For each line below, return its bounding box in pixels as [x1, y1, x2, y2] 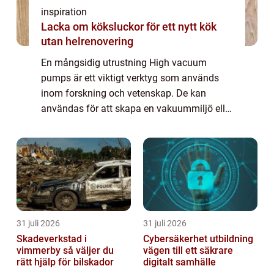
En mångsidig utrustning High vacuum [41, 56, 207, 68]
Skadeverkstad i [17, 232, 87, 245]
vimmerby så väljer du [17, 244, 63, 256]
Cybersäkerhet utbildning [143, 232, 253, 245]
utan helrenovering [41, 34, 133, 48]
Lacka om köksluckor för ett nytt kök [41, 20, 217, 33]
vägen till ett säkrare [143, 244, 233, 256]
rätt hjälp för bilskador [17, 256, 114, 268]
